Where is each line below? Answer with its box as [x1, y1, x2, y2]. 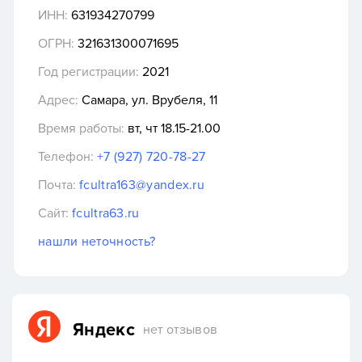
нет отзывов [142, 321, 218, 338]
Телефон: [38, 149, 94, 166]
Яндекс [73, 318, 135, 341]
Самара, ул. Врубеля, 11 [78, 92, 217, 109]
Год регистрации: [38, 64, 139, 81]
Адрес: [38, 92, 78, 109]
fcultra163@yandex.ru [79, 177, 204, 194]
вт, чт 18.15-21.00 [124, 120, 221, 137]
